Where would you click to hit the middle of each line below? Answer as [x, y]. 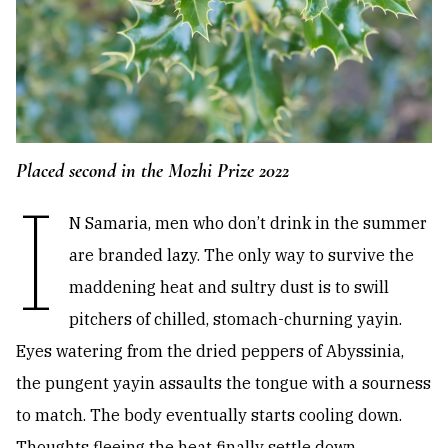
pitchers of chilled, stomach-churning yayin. [236, 319]
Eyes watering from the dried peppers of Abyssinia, [210, 351]
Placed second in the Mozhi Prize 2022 [152, 171]
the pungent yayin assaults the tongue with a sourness [223, 383]
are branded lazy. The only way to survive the [242, 255]
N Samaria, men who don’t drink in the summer [248, 223]
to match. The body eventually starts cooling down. [209, 415]
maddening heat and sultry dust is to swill [229, 287]
